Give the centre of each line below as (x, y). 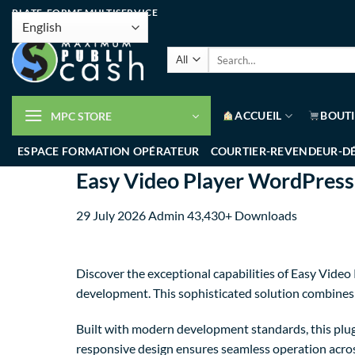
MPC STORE (81, 116)
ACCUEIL (258, 115)
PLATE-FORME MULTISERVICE (85, 12)
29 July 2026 (112, 215)
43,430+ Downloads (242, 215)
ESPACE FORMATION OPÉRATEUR (109, 151)
